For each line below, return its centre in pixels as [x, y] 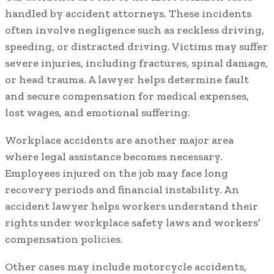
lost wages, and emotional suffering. [98, 113]
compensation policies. [64, 239]
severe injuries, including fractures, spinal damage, [136, 63]
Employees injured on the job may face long [117, 173]
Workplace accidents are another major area [119, 140]
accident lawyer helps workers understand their [131, 206]
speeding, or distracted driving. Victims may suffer [136, 47]
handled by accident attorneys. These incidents [128, 14]
